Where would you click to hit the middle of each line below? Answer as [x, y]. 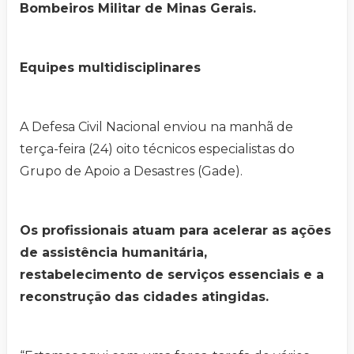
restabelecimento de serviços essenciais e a [172, 275]
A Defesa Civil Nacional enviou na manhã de [156, 127]
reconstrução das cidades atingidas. [144, 297]
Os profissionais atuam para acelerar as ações [175, 231]
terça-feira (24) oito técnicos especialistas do [157, 149]
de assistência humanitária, [115, 253]
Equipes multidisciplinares [110, 68]
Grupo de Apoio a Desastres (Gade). [131, 171]
